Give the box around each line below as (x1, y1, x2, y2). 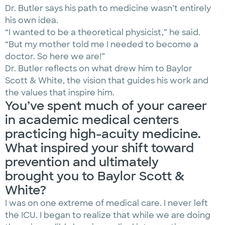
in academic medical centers (5, 112, 179, 128)
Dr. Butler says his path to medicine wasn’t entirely (5, 3, 211, 14)
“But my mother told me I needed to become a (5, 39, 198, 50)
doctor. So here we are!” (5, 51, 107, 62)
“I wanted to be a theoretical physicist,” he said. (5, 27, 200, 38)
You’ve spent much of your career (5, 98, 207, 114)
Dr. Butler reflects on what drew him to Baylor (5, 63, 192, 74)
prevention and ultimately (5, 154, 159, 170)
